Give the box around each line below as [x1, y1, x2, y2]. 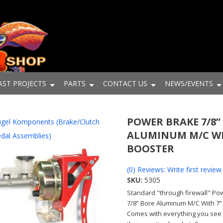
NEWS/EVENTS [165, 79, 213, 88]
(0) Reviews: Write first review [127, 165, 222, 174]
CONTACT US [103, 79, 147, 88]
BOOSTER [127, 142, 175, 155]
